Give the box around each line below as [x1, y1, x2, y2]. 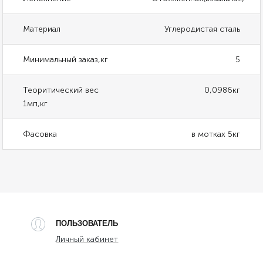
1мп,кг [23, 99, 48, 109]
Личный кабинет [56, 234, 119, 245]
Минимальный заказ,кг [23, 55, 109, 65]
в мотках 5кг [191, 129, 240, 140]
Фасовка [23, 129, 58, 140]
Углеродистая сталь [164, 24, 240, 35]
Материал [23, 24, 61, 35]
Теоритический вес [23, 85, 99, 96]
